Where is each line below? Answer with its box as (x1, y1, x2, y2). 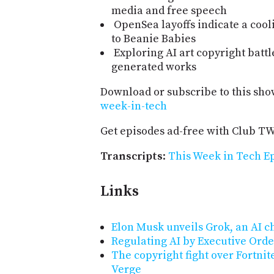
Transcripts (100, 149, 163, 163)
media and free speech (111, 3, 227, 18)
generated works (111, 59, 196, 74)
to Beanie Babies (111, 31, 196, 46)
